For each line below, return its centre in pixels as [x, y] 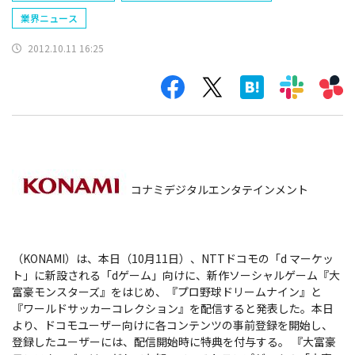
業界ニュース [49, 18]
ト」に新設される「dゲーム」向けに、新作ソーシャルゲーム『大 [176, 275]
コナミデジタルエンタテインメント [219, 190]
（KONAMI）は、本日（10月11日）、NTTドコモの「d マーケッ [173, 259]
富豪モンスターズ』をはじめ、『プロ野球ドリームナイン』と [167, 292]
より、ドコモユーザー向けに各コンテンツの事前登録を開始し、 [172, 325]
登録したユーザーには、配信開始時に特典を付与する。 [151, 342]
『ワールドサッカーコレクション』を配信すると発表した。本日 [173, 309]
